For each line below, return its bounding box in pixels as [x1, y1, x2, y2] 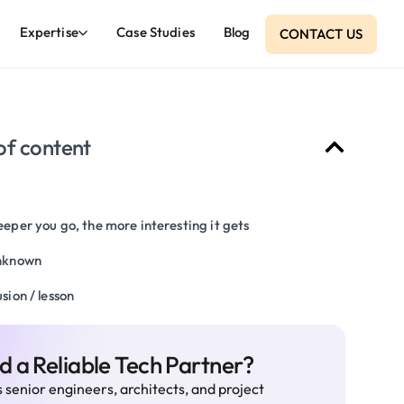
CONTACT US [279, 24, 363, 42]
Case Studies [116, 23, 195, 41]
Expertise [19, 23, 78, 41]
